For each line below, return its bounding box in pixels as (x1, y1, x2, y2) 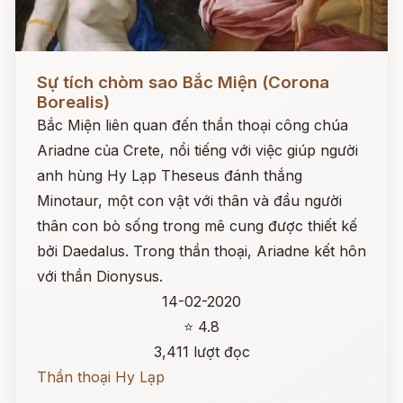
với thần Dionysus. (37, 267, 163, 285)
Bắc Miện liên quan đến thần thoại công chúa (37, 116, 348, 134)
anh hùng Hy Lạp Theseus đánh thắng (37, 166, 302, 184)
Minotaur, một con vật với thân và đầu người (37, 192, 342, 210)
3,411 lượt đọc (153, 343, 250, 361)
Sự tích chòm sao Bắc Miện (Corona (37, 72, 329, 93)
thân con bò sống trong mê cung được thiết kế (37, 217, 357, 235)
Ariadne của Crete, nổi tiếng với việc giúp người (37, 141, 358, 159)
